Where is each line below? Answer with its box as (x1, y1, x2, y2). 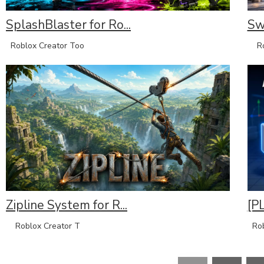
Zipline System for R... (6, 196, 127, 213)
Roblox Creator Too (6, 40, 84, 52)
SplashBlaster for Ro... (6, 16, 131, 34)
